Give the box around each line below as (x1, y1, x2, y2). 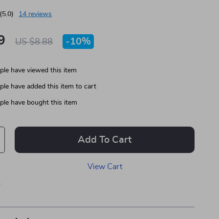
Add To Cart (78, 135, 132, 145)
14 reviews (19, 11, 52, 18)
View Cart (87, 163, 122, 171)
